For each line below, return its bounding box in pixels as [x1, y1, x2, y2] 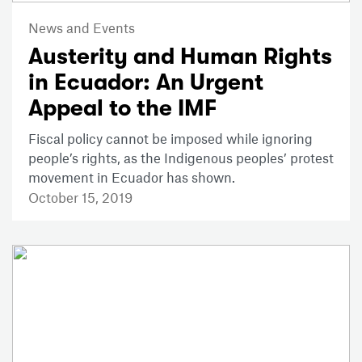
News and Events [28, 19, 135, 36]
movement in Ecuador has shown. [28, 168, 235, 185]
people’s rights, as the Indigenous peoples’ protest [28, 149, 334, 166]
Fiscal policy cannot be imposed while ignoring [28, 129, 313, 146]
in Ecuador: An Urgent [28, 69, 263, 95]
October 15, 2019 [28, 188, 133, 205]
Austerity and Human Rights [28, 43, 332, 69]
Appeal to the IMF [28, 95, 217, 121]
